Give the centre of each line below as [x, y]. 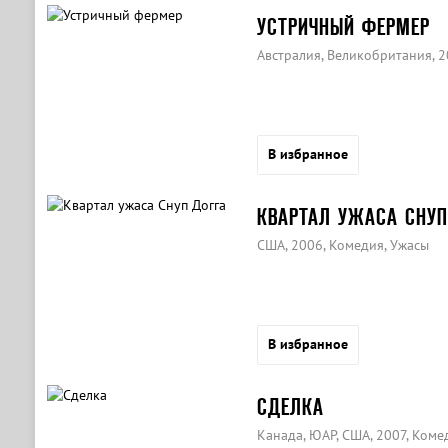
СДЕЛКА [290, 406]
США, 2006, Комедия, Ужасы [342, 245]
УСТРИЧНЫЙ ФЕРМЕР [343, 26]
